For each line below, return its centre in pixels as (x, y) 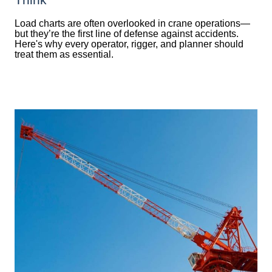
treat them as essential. (64, 54)
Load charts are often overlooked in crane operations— (132, 23)
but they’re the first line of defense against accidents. (127, 33)
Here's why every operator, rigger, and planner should (129, 44)
